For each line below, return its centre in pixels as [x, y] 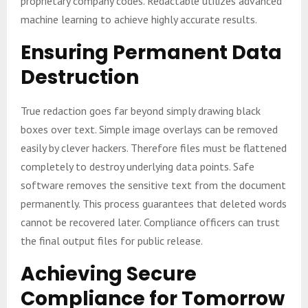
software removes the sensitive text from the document [153, 185]
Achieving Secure [109, 274]
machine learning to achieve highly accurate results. [139, 19]
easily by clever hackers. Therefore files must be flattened [154, 147]
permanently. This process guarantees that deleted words [154, 203]
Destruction [80, 77]
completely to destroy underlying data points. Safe [137, 166]
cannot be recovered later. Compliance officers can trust [150, 222]
